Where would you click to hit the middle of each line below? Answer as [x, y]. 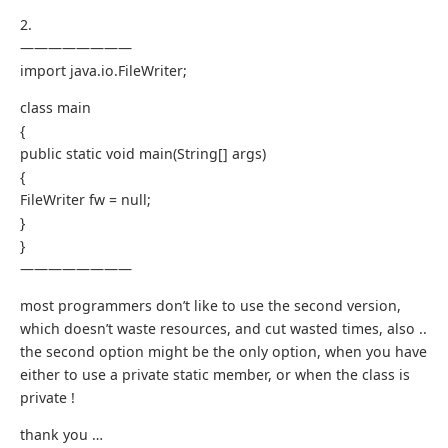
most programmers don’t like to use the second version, [210, 306]
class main [55, 108]
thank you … [61, 435]
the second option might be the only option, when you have [223, 352]
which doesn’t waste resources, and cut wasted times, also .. [223, 329]
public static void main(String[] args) [143, 154]
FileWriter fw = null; [85, 200]
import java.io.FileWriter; [103, 71]
